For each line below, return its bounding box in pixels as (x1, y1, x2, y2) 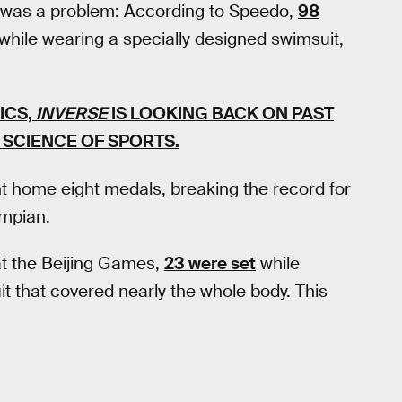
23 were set (164, 252, 256, 275)
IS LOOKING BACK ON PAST (108, 102, 334, 126)
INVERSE (36, 102, 108, 126)
